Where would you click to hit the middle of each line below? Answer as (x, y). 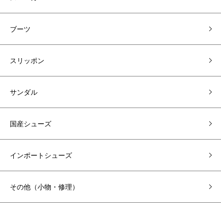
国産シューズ (31, 123)
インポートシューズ (41, 155)
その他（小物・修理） (44, 186)
